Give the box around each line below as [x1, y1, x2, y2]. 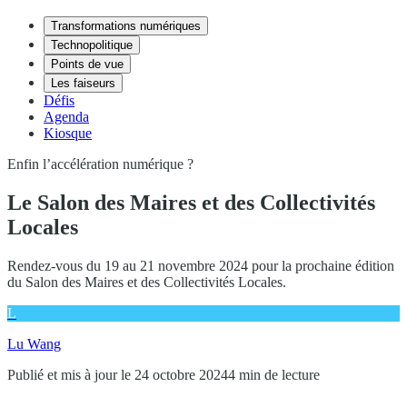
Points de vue [51, 57, 124, 71]
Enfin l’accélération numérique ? [7, 156, 194, 172]
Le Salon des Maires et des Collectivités [7, 190, 375, 214]
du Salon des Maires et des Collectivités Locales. [7, 273, 286, 290]
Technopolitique [51, 38, 133, 52]
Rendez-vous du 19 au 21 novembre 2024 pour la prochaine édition [7, 257, 394, 273]
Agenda [44, 109, 89, 124]
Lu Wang [7, 335, 61, 352]
